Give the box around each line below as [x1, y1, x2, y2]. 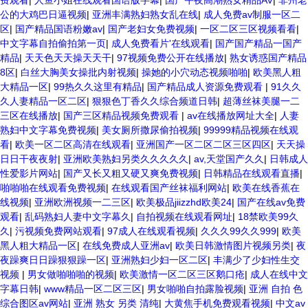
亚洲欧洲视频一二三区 [34, 197, 131, 208]
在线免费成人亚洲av [82, 240, 170, 251]
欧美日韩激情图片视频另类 [175, 240, 291, 251]
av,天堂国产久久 [194, 153, 264, 164]
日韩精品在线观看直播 [203, 168, 300, 179]
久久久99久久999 [201, 225, 276, 236]
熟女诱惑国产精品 [230, 52, 307, 63]
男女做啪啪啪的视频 [27, 269, 114, 280]
